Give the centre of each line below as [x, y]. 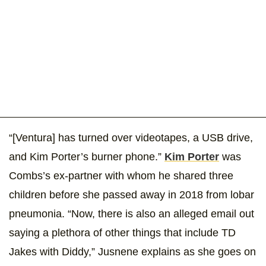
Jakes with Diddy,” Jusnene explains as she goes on [132, 252]
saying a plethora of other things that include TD [122, 233]
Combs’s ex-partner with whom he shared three [121, 176]
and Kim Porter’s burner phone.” [87, 157]
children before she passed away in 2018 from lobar [132, 195]
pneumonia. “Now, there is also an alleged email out [132, 214]
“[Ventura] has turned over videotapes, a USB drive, [131, 138]
